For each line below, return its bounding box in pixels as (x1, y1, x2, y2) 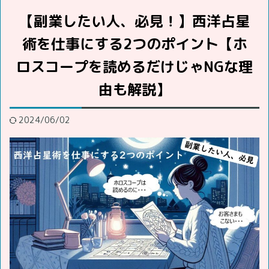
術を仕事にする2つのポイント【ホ (22, 33, 247, 54)
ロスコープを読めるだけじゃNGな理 (16, 56, 253, 77)
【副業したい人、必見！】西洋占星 (19, 10, 250, 31)
